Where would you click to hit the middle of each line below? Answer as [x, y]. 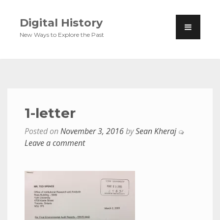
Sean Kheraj [156, 131]
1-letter [50, 113]
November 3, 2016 [92, 131]
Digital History [61, 23]
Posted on [42, 131]
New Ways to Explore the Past [62, 35]
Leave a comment [55, 143]
